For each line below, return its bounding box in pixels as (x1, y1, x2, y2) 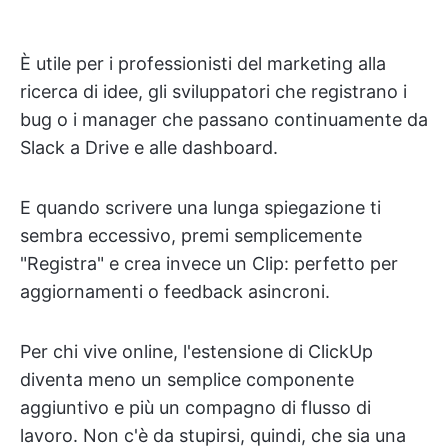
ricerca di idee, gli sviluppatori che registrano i (20, 80, 407, 102)
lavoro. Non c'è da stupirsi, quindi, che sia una (20, 424, 406, 446)
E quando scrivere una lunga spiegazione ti (20, 196, 381, 218)
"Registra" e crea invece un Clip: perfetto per (20, 252, 398, 274)
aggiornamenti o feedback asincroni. (20, 280, 330, 302)
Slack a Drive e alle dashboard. (20, 136, 278, 158)
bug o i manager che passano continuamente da (20, 108, 428, 130)
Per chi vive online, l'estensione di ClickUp (20, 340, 373, 362)
